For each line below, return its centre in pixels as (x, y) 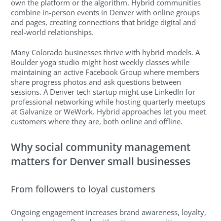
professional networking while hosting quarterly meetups (108, 101)
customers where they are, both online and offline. (97, 121)
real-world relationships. (53, 32)
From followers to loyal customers (83, 189)
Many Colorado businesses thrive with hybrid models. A (106, 52)
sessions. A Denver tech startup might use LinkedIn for (103, 92)
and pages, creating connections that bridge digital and (104, 22)
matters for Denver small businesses (101, 162)
